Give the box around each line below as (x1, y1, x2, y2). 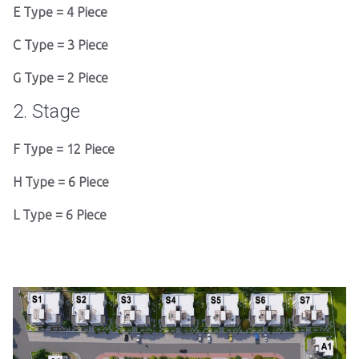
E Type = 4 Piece (13, 5, 107, 19)
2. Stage (13, 100, 80, 123)
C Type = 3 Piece (13, 38, 108, 52)
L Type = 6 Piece (13, 208, 107, 222)
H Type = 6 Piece (13, 175, 109, 189)
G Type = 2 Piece (13, 71, 108, 85)
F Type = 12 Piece (13, 142, 115, 156)
